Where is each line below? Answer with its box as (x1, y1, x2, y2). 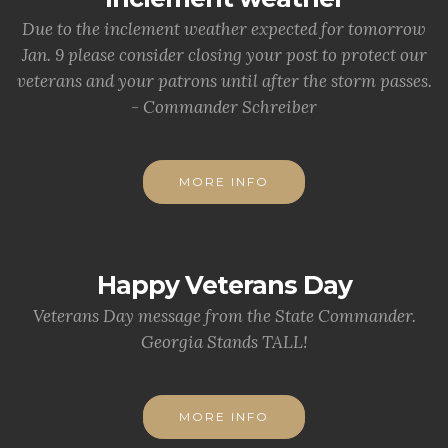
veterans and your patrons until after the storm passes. (16, 70, 432, 92)
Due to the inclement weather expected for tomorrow (22, 18, 426, 40)
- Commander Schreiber (131, 96, 317, 118)
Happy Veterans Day (96, 270, 352, 300)
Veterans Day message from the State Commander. (32, 305, 416, 327)
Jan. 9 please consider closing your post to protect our (21, 44, 427, 66)
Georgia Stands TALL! (140, 331, 308, 353)
